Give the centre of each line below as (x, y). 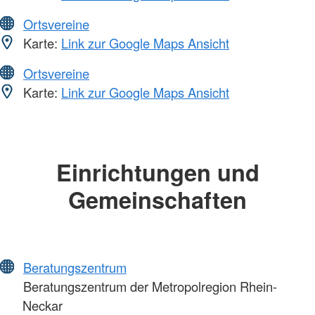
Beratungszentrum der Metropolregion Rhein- (148, 287)
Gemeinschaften (157, 199)
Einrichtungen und (157, 172)
